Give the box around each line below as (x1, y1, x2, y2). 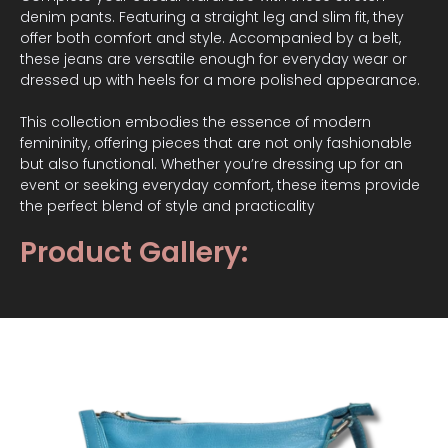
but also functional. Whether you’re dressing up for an (20, 153, 403, 174)
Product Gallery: (20, 232, 248, 272)
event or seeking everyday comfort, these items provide (20, 174, 420, 195)
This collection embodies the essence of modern (20, 111, 371, 132)
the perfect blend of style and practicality (20, 195, 315, 216)
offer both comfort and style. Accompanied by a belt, (20, 27, 401, 48)
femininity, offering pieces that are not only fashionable (20, 132, 412, 153)
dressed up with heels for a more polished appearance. (20, 69, 420, 90)
